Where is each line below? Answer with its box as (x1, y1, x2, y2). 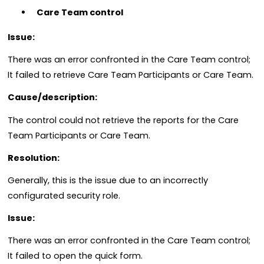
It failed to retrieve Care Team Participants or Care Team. (8, 69, 253, 81)
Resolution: (8, 151, 60, 164)
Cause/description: (8, 91, 97, 104)
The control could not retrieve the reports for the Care (8, 114, 239, 126)
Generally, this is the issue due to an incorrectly (8, 174, 208, 186)
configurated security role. (8, 189, 120, 202)
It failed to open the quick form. (8, 250, 143, 262)
